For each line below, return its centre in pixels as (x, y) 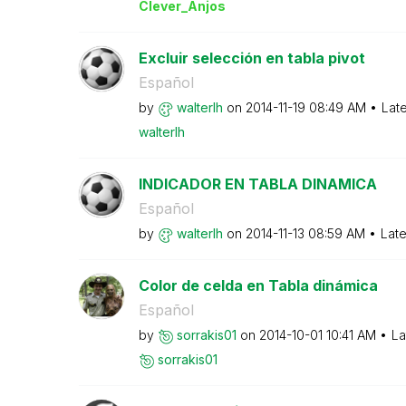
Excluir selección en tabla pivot (251, 58)
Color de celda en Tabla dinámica (258, 285)
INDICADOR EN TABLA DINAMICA (257, 184)
